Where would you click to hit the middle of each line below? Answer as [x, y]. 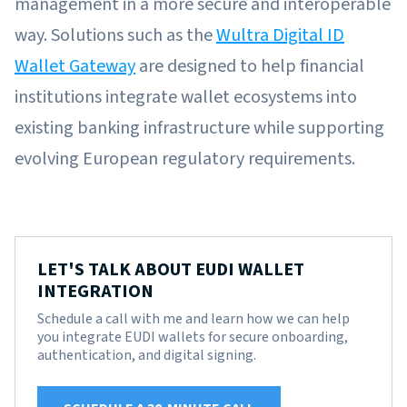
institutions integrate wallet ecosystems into [186, 97]
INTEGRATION [95, 291]
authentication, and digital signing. [147, 355]
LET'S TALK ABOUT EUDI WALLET [171, 269]
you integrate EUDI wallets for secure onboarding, [193, 337]
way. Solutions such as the [115, 35]
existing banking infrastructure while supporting [199, 128]
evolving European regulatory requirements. [185, 159]
